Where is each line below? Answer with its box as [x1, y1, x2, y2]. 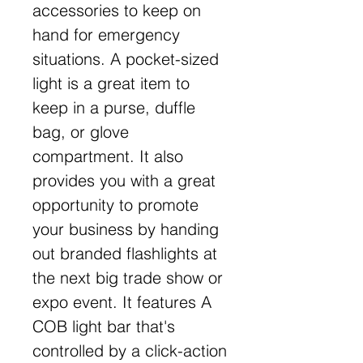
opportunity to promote [32, 194, 199, 215]
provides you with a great [32, 169, 216, 190]
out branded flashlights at [32, 242, 217, 263]
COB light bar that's [32, 315, 175, 336]
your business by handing [32, 218, 219, 239]
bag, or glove [32, 121, 129, 142]
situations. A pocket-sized [32, 48, 219, 69]
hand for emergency [32, 23, 180, 45]
